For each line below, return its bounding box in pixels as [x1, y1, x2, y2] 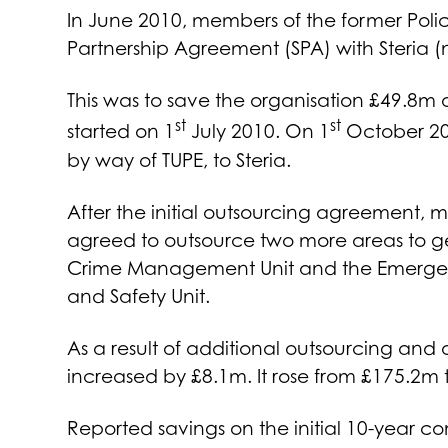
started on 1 [67, 120, 176, 143]
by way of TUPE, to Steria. [67, 148, 292, 171]
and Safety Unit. [67, 284, 211, 307]
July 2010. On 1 [186, 120, 331, 143]
